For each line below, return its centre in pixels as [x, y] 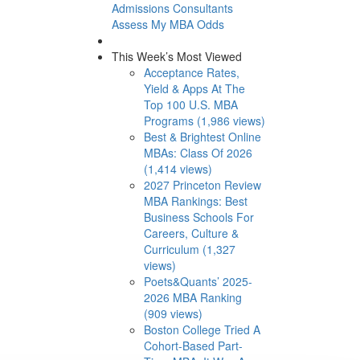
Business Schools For [198, 217]
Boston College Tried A [202, 329]
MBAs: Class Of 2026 [198, 152]
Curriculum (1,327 [189, 249]
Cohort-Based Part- [193, 345]
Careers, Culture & [191, 233]
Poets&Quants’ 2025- [198, 281]
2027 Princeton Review [202, 184]
